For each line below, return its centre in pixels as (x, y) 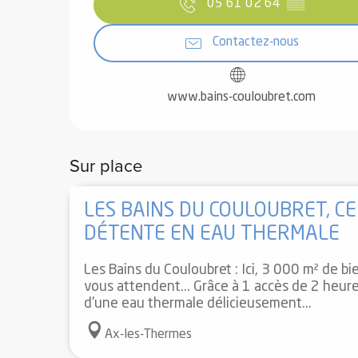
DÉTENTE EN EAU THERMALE (211, 235)
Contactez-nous (256, 43)
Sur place (106, 165)
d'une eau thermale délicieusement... (197, 304)
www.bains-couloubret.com (241, 97)
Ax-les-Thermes (148, 335)
